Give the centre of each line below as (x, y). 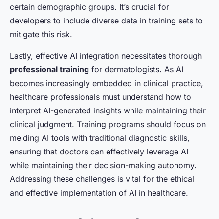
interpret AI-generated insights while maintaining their (108, 111)
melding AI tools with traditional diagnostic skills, (100, 138)
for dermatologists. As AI (136, 70)
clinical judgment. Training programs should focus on (108, 124)
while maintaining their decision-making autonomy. (103, 165)
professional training (49, 70)
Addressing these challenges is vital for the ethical (102, 179)
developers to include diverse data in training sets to (106, 21)
